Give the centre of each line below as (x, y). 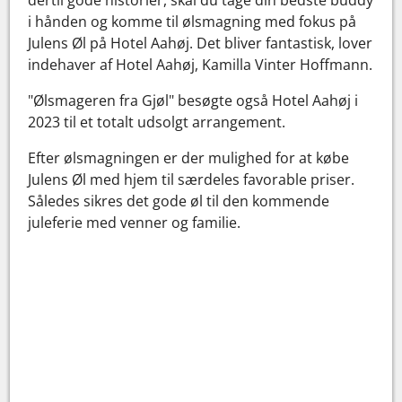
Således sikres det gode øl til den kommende (179, 201)
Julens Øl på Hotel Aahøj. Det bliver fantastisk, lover (201, 43)
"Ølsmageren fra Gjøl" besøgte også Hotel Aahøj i (193, 100)
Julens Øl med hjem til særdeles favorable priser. (192, 179)
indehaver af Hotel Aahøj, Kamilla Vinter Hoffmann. (201, 64)
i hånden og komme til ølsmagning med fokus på (192, 21)
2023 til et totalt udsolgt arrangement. (157, 122)
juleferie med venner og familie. (135, 222)
